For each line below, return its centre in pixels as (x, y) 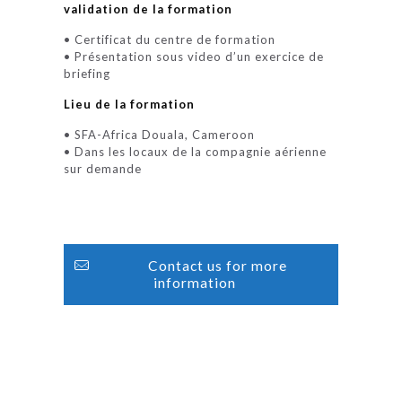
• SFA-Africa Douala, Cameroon (160, 135)
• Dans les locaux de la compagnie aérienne (196, 152)
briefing (87, 74)
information (194, 283)
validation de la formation (149, 9)
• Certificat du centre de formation (170, 39)
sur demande (103, 169)
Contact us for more (218, 266)
